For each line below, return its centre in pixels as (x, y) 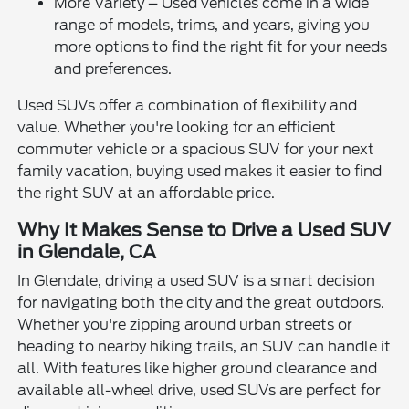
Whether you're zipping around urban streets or (185, 325)
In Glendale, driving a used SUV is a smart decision (197, 281)
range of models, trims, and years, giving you (212, 26)
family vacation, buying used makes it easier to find (200, 172)
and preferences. (113, 69)
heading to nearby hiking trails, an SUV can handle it (204, 347)
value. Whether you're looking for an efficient (177, 128)
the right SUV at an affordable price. (147, 194)
